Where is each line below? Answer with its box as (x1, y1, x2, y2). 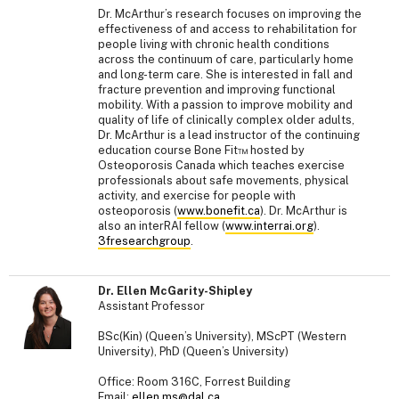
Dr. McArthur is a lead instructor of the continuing (98, 127, 360, 142)
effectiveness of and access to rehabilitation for (98, 21, 357, 36)
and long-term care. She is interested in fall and (98, 67, 353, 81)
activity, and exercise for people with (98, 188, 296, 202)
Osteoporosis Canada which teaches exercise (98, 158, 345, 172)
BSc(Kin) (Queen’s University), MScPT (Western (98, 330, 346, 344)
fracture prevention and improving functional (98, 82, 336, 96)
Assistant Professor (98, 299, 205, 313)
